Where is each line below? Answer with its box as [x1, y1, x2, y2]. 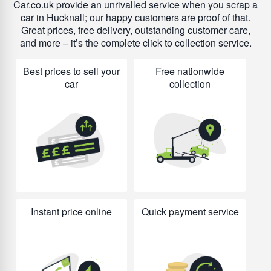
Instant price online [31, 204, 112, 218]
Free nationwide [155, 64, 224, 78]
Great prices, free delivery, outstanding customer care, [21, 23, 250, 37]
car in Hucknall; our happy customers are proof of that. [21, 10, 250, 24]
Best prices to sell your [23, 64, 120, 78]
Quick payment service [141, 204, 239, 218]
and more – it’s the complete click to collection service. [19, 36, 252, 50]
